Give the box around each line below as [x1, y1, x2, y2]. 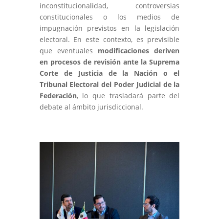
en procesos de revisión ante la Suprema [39, 57, 180, 66]
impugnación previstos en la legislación [39, 23, 180, 33]
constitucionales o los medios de [39, 12, 180, 22]
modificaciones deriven [98, 45, 180, 55]
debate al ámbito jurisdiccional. [39, 102, 143, 111]
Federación [39, 90, 77, 100]
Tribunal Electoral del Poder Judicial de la [39, 79, 180, 89]
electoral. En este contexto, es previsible [39, 34, 180, 44]
